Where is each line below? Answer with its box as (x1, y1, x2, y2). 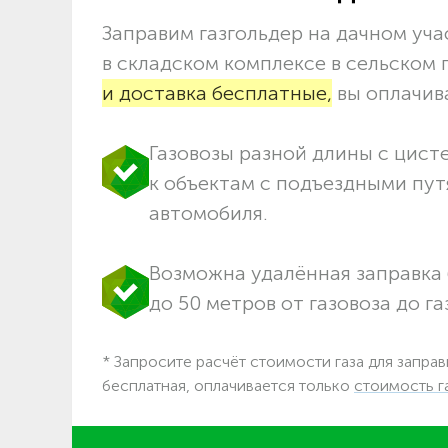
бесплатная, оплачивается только (102, 375, 354, 395)
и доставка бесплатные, (102, 80, 332, 105)
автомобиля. (149, 200, 268, 225)
